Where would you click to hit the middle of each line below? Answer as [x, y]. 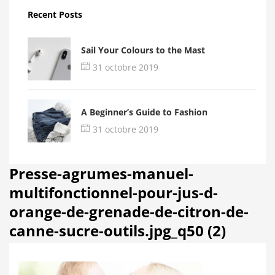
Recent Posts [55, 14]
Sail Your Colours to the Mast [143, 50]
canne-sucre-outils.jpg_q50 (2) [118, 230]
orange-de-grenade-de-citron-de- [129, 211]
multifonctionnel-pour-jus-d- [114, 192]
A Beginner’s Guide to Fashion [144, 112]
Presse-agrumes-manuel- [101, 173]
